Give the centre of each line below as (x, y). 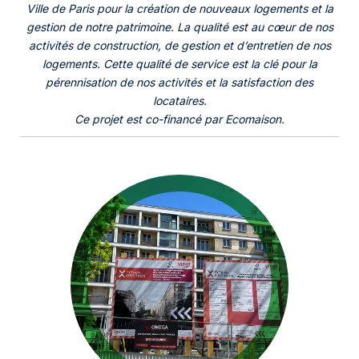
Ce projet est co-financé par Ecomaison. (179, 119)
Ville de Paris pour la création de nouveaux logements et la (179, 8)
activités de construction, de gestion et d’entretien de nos (179, 45)
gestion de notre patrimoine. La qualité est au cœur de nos (179, 27)
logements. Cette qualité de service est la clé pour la (179, 64)
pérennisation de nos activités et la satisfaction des (179, 82)
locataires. (179, 101)
